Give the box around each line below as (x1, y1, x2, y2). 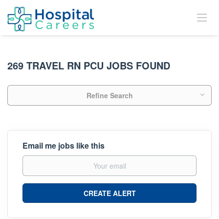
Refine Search (86, 90, 133, 100)
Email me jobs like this (22, 140, 105, 151)
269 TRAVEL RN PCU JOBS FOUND (7, 58, 170, 72)
